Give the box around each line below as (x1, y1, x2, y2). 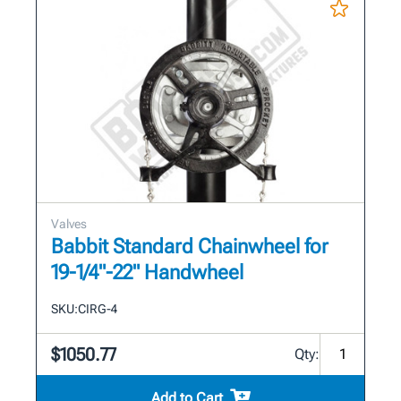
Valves (51, 216, 87, 231)
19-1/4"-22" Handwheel (51, 260, 243, 285)
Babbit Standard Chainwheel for (51, 234, 328, 259)
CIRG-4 (78, 301, 117, 316)
